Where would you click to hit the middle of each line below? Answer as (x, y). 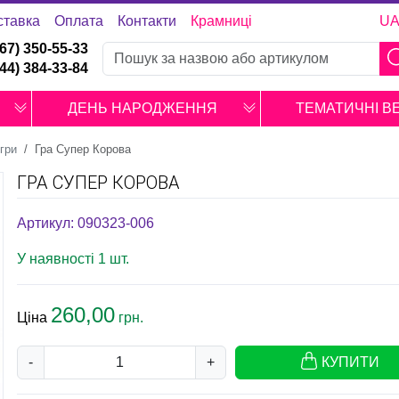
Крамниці (221, 21)
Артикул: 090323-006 (85, 223)
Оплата (78, 21)
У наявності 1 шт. (73, 259)
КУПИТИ (350, 362)
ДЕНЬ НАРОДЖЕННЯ (142, 108)
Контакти (147, 21)
